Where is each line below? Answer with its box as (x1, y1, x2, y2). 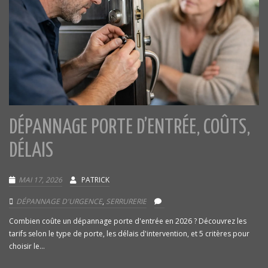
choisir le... (9, 240, 45, 251)
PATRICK (81, 174, 109, 185)
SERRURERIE (106, 196, 147, 206)
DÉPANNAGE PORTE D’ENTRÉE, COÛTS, (9, 117, 250, 138)
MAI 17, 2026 (19, 174, 62, 185)
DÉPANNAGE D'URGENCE (16, 196, 102, 206)
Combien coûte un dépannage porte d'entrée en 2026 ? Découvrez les (9, 215, 246, 226)
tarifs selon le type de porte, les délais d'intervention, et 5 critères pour (9, 228, 249, 239)
